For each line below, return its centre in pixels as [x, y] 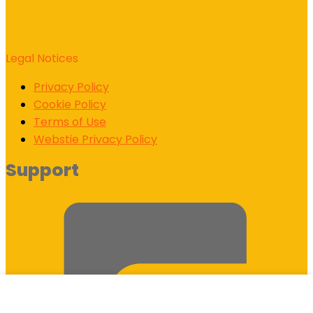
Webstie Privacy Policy [95, 140]
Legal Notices [42, 59]
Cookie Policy [70, 105]
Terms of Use [70, 122]
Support [42, 170]
